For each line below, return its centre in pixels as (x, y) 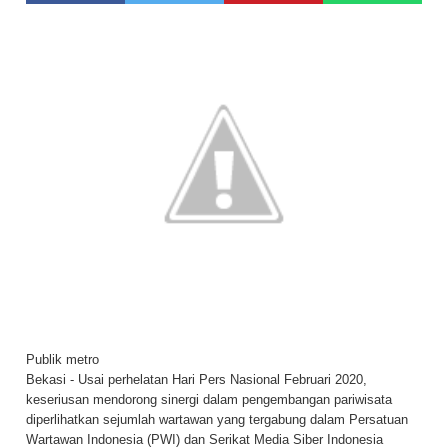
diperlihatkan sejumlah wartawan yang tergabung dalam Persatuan (217, 419)
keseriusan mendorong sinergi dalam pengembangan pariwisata (209, 399)
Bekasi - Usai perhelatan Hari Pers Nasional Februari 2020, (196, 379)
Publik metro (62, 359)
